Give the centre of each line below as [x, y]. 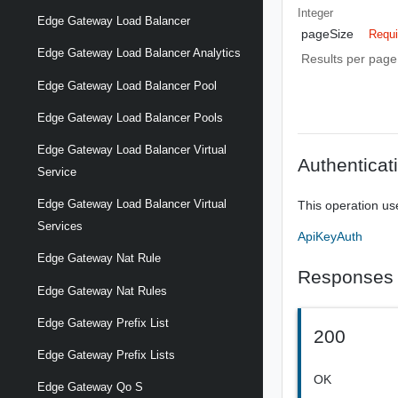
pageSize [327, 33]
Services [60, 227]
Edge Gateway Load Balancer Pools [130, 117]
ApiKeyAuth [330, 236]
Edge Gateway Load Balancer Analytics [139, 53]
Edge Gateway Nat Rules [102, 291]
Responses [346, 277]
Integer [316, 13]
